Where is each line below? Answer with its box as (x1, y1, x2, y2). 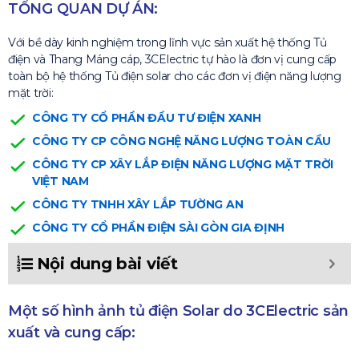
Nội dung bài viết (36, 254, 178, 273)
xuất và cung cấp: (8, 324, 135, 341)
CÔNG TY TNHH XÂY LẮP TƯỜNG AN (32, 197, 244, 212)
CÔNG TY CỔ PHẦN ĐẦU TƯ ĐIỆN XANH (32, 111, 261, 125)
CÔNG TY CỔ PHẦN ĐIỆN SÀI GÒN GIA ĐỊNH (32, 220, 284, 235)
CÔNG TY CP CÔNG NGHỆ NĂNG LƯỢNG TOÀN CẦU (32, 134, 331, 148)
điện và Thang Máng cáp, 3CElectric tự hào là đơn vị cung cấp (8, 52, 337, 67)
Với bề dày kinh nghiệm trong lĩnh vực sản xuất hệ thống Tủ (8, 35, 327, 50)
